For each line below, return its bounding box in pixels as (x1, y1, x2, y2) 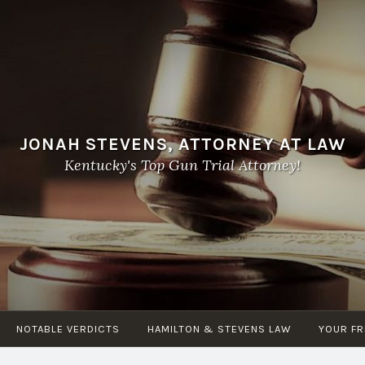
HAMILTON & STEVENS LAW (147, 323, 291, 336)
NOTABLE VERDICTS (16, 323, 120, 336)
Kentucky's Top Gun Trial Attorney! (64, 156, 301, 175)
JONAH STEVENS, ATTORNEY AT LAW (20, 134, 345, 155)
